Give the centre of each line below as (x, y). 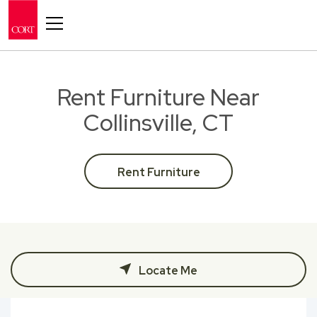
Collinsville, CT (158, 123)
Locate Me (167, 271)
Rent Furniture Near (158, 97)
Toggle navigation (77, 12)
